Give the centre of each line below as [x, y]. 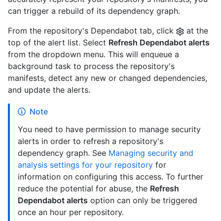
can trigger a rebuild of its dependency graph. [94, 11]
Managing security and [151, 153]
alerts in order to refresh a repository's [91, 141]
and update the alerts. [49, 90]
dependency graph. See [63, 153]
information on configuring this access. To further [110, 176]
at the [196, 30]
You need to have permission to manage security [109, 129]
